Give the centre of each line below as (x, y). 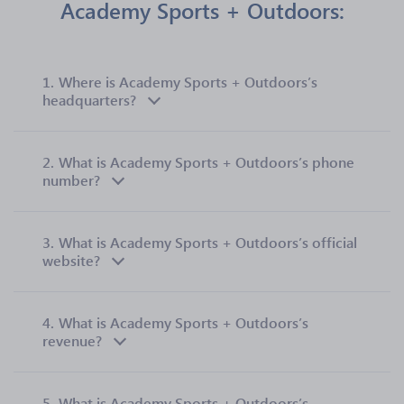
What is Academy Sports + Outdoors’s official (208, 242)
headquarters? (89, 100)
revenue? (72, 340)
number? (71, 180)
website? (71, 260)
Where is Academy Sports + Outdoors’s (188, 82)
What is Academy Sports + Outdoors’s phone (207, 162)
